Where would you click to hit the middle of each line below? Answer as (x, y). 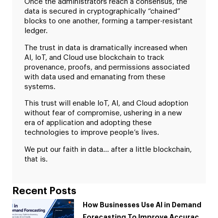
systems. (40, 87)
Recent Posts (44, 191)
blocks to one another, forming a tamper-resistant (109, 21)
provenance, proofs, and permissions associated (107, 67)
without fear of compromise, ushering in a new (103, 113)
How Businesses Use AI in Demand (142, 205)
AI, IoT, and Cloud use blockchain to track (94, 57)
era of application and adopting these (88, 123)
